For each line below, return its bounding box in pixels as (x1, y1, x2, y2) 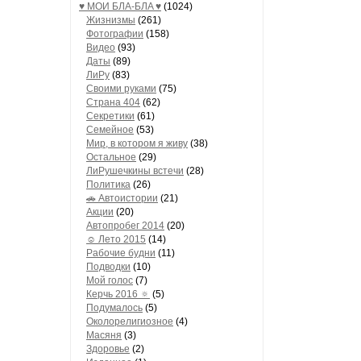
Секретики (86, 110, 135, 122)
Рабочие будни (86, 247, 156, 259)
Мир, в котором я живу (86, 138, 188, 149)
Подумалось (86, 302, 143, 313)
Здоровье (86, 343, 130, 355)
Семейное (86, 124, 134, 135)
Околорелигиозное (86, 316, 173, 327)
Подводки (86, 261, 131, 272)
